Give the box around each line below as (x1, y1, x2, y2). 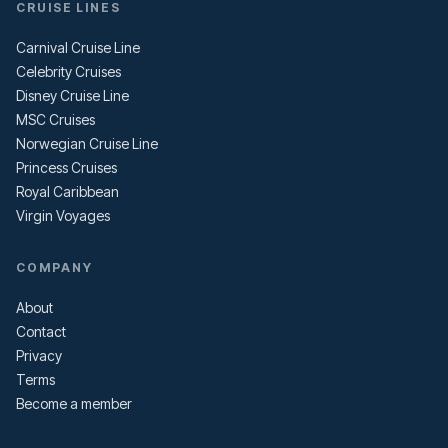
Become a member (16, 395, 132, 413)
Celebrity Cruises (16, 63, 121, 81)
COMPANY (16, 260, 93, 276)
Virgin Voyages (16, 207, 110, 225)
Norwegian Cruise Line (16, 135, 158, 153)
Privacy (16, 347, 62, 365)
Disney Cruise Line (16, 87, 129, 105)
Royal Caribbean (16, 183, 119, 201)
